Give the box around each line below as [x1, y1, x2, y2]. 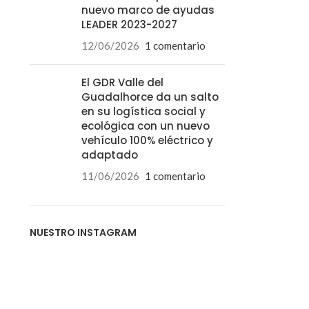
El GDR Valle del [81, 75, 163, 90]
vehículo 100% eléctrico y [81, 133, 213, 148]
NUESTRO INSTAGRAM [29, 226, 137, 239]
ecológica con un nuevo [81, 119, 210, 133]
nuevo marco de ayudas [81, 3, 215, 17]
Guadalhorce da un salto [81, 90, 219, 104]
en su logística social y [81, 104, 206, 119]
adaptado [81, 148, 138, 162]
